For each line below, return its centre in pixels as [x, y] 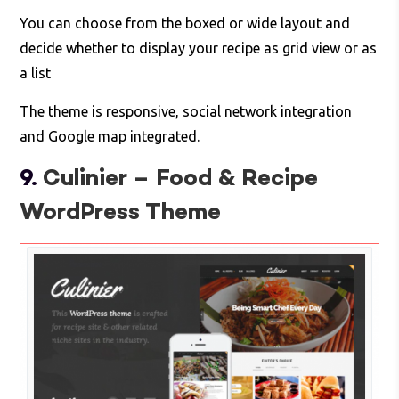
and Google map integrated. [110, 136]
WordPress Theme [121, 212]
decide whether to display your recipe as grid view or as [199, 48]
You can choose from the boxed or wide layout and [185, 23]
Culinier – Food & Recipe [181, 179]
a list [36, 73]
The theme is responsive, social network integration [186, 111]
